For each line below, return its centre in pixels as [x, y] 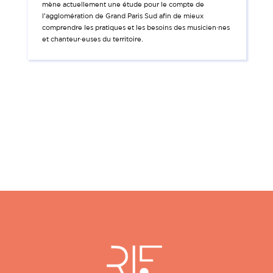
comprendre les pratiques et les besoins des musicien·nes [136, 27]
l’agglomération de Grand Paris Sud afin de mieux [123, 16]
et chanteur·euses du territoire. [93, 39]
